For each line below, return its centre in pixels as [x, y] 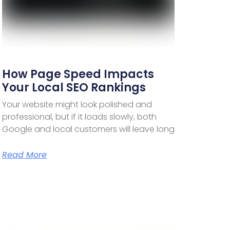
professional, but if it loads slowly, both [80, 117]
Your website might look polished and [77, 104]
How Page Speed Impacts [78, 74]
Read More [25, 155]
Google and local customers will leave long [89, 129]
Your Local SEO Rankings [74, 87]
